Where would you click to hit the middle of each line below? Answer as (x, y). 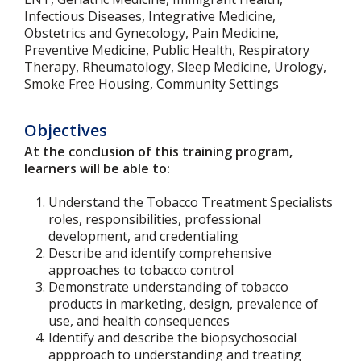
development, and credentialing (143, 236)
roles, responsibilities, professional (155, 219)
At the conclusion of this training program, (158, 151)
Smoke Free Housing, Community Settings (151, 84)
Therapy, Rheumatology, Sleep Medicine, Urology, (175, 67)
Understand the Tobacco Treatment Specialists (191, 202)
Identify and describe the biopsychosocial (172, 338)
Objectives (66, 130)
